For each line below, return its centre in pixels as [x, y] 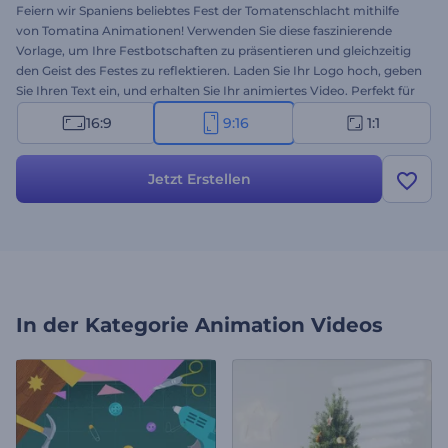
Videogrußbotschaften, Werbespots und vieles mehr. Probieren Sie [216, 130]
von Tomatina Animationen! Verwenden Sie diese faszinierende [204, 30]
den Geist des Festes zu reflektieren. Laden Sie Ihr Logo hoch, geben [219, 70]
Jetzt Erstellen [199, 179]
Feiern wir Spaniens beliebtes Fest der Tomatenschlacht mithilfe [207, 10]
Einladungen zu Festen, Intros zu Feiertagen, [149, 110]
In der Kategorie [102, 325]
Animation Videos [289, 325]
